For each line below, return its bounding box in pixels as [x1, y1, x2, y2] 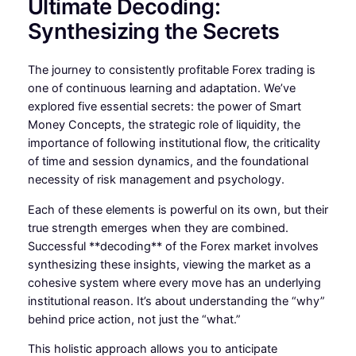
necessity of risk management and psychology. [27, 172, 284, 188]
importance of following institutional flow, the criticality [27, 136, 320, 151]
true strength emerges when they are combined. [27, 220, 288, 235]
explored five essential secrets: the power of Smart [27, 99, 301, 114]
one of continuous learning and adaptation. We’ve [27, 81, 296, 96]
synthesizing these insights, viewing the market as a [27, 257, 311, 272]
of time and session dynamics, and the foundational [27, 154, 308, 169]
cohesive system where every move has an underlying [27, 275, 321, 290]
